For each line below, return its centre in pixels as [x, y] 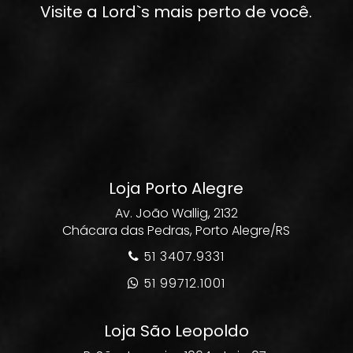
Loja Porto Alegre [176, 188]
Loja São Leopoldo [176, 331]
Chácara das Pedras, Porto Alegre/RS [176, 230]
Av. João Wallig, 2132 [176, 213]
